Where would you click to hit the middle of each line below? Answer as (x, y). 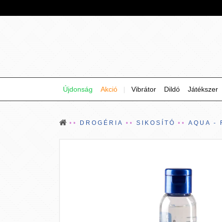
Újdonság (78, 89)
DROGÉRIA (102, 123)
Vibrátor (144, 89)
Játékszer (203, 89)
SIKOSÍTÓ (156, 123)
